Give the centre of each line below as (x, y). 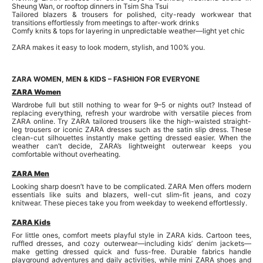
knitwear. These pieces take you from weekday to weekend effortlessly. (129, 203)
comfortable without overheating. (66, 154)
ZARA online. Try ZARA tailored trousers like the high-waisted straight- (131, 121)
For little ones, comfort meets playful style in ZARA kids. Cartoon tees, (131, 235)
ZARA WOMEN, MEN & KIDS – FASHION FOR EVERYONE (106, 79)
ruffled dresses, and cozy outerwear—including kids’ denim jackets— (131, 243)
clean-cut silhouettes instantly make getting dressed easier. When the (131, 137)
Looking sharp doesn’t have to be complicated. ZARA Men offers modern (131, 186)
